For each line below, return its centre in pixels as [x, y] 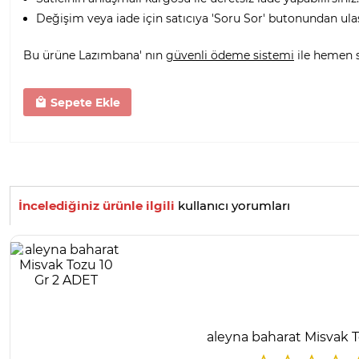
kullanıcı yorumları [232, 206]
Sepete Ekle [83, 102]
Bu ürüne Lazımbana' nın [95, 55]
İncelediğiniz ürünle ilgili [97, 206]
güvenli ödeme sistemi [230, 55]
